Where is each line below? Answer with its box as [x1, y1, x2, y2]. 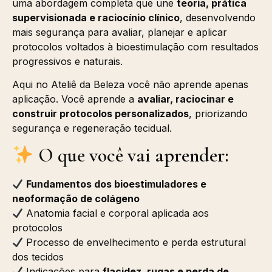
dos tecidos [12, 251, 64, 263]
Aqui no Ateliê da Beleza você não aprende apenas [12, 78, 248, 91]
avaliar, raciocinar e [137, 93, 234, 106]
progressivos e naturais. [12, 55, 123, 67]
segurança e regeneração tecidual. [12, 122, 172, 135]
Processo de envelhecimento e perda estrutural [23, 236, 246, 249]
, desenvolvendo [180, 11, 256, 24]
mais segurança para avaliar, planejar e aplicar [12, 25, 227, 38]
